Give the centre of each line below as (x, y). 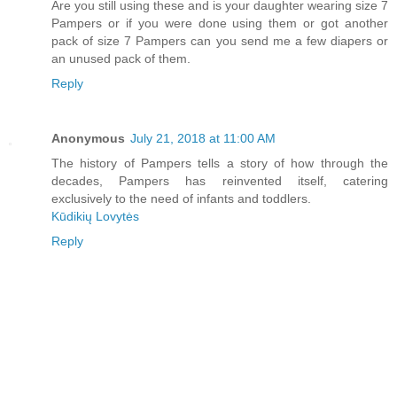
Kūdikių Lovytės (95, 216)
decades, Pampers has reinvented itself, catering (220, 180)
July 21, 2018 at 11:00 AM (203, 138)
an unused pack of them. (121, 58)
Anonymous (88, 138)
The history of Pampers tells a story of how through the (220, 163)
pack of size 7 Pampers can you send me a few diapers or (220, 40)
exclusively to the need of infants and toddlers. (181, 198)
